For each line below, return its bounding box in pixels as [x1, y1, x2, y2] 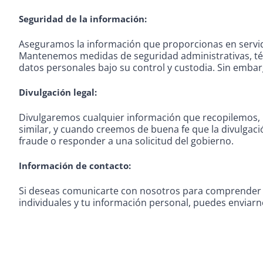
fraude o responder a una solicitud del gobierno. [19, 134, 234, 147]
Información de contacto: [19, 159, 131, 171]
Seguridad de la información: [19, 12, 147, 25]
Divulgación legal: [19, 86, 97, 98]
